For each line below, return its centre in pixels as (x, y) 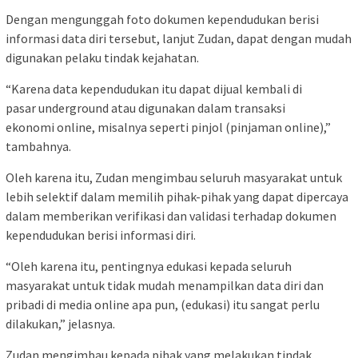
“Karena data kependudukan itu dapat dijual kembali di (154, 89)
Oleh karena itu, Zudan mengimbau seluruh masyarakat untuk (174, 178)
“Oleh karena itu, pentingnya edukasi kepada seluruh (149, 267)
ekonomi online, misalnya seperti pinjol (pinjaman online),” (168, 127)
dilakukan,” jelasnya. (60, 324)
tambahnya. (38, 147)
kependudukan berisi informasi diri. (101, 235)
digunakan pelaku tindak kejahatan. (102, 58)
